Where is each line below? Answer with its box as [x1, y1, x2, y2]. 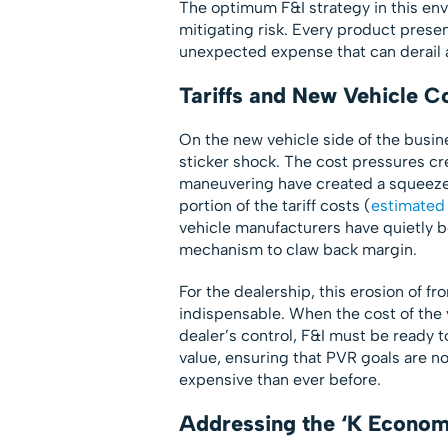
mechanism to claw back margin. [178, 239, 417, 259]
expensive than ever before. [178, 369, 381, 389]
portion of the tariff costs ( [178, 195, 371, 215]
